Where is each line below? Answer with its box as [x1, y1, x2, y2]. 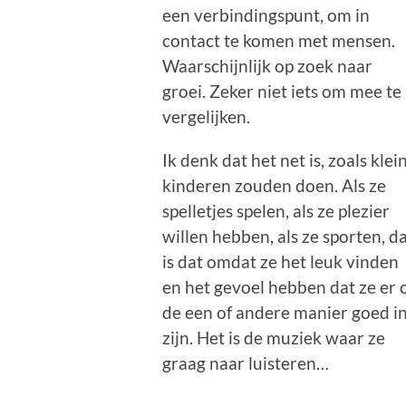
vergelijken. [162, 106, 251, 128]
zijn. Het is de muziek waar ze [162, 327, 386, 349]
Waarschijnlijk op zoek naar [162, 55, 373, 77]
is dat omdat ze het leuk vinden [162, 251, 400, 273]
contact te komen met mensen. [162, 30, 396, 52]
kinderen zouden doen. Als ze [162, 175, 387, 197]
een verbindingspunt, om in [162, 5, 371, 26]
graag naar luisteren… [162, 353, 330, 374]
